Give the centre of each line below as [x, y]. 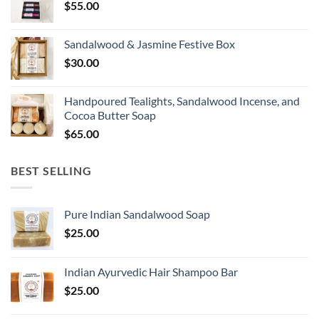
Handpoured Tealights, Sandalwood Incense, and [182, 100]
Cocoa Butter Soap [110, 115]
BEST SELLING [51, 170]
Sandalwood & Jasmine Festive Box [150, 43]
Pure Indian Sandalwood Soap [137, 214]
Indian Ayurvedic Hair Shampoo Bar [151, 272]
